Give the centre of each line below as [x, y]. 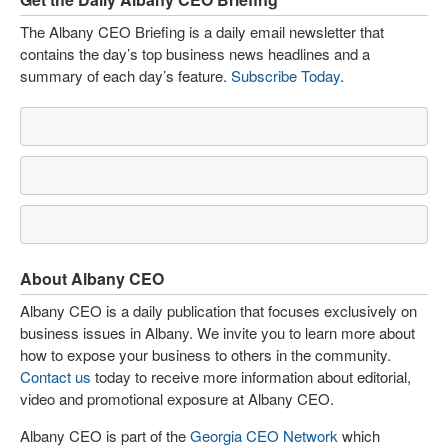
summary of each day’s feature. [125, 75]
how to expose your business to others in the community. [205, 354]
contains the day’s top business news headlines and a [195, 53]
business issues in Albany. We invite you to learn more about [217, 332]
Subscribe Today [285, 75]
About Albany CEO [92, 278]
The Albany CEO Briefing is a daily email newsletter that [202, 31]
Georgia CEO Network [264, 435]
